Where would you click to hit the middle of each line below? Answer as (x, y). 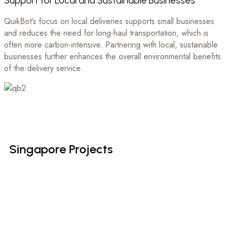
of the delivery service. (43, 68)
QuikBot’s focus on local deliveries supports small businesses (109, 21)
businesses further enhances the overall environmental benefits (112, 57)
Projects (91, 149)
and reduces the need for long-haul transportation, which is (106, 33)
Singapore (38, 149)
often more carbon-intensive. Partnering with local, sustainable (111, 45)
